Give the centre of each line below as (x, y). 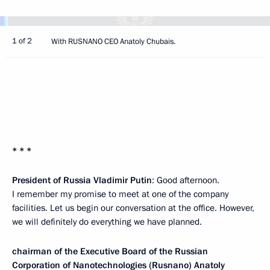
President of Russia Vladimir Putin (82, 180)
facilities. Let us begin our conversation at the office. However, (133, 208)
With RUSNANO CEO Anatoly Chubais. (113, 42)
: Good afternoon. (186, 180)
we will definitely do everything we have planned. (107, 222)
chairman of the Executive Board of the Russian (110, 251)
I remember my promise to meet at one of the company (120, 194)
